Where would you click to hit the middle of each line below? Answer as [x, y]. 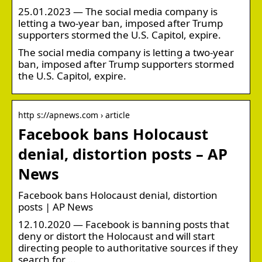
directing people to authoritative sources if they [128, 247]
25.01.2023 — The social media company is [118, 11]
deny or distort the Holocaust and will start [116, 236]
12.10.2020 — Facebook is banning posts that [124, 224]
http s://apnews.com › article [74, 115]
